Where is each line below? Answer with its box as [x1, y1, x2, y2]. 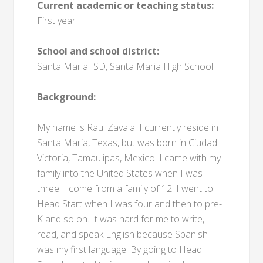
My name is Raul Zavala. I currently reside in [37, 121, 219, 134]
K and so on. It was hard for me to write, [37, 213, 205, 225]
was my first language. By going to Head [37, 243, 203, 256]
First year [37, 14, 76, 27]
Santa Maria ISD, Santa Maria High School [37, 60, 214, 73]
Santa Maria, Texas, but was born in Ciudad [37, 136, 218, 149]
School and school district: [37, 45, 160, 58]
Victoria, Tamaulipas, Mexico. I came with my [37, 151, 221, 164]
